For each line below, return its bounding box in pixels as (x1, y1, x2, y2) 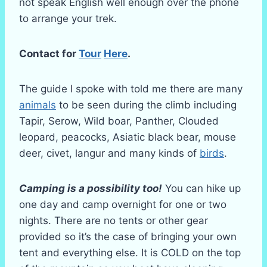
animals (19, 99, 56, 111)
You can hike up (162, 182, 241, 194)
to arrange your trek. (19, 13, 117, 24)
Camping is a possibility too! (19, 182, 162, 194)
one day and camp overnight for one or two (19, 198, 226, 210)
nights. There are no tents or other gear (19, 215, 208, 226)
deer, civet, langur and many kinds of (19, 147, 200, 159)
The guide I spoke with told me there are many (19, 83, 243, 95)
